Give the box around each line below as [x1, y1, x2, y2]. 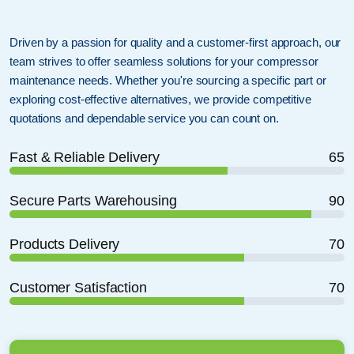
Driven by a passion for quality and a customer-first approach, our [9, 35, 341, 49]
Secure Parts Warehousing [9, 191, 177, 209]
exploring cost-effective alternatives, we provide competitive [9, 92, 311, 106]
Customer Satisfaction [9, 278, 147, 296]
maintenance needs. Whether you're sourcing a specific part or [9, 73, 326, 87]
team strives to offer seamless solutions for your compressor [9, 54, 318, 68]
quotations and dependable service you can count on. [9, 111, 279, 125]
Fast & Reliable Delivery [9, 148, 160, 165]
